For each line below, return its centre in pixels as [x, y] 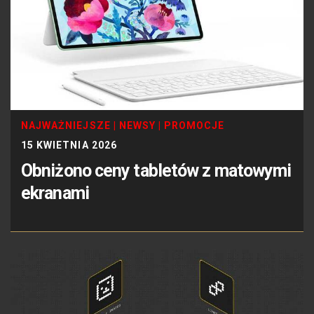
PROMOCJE [194, 125]
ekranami [55, 193]
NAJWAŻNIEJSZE [66, 125]
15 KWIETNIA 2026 [69, 145]
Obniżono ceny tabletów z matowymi [156, 170]
